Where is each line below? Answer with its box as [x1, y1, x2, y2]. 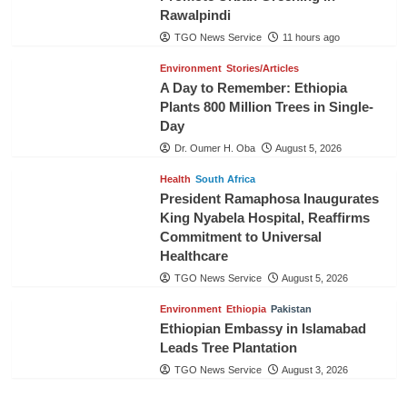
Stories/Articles [225, 63, 299, 74]
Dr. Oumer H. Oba [174, 143, 255, 154]
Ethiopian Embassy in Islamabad [159, 321, 366, 336]
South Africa [194, 174, 255, 184]
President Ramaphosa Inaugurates [159, 191, 379, 206]
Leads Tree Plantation [159, 340, 297, 355]
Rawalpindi [159, 7, 231, 23]
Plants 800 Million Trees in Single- [159, 99, 373, 114]
